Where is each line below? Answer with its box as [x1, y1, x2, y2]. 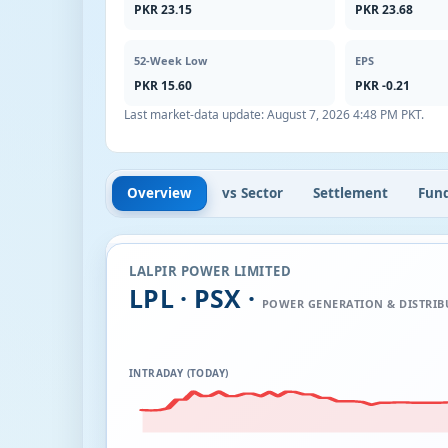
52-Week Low [134, 53, 207, 68]
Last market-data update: [124, 106, 267, 123]
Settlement [313, 183, 388, 202]
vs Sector [222, 183, 283, 202]
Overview [127, 183, 192, 202]
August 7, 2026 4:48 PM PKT [267, 106, 421, 123]
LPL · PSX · [129, 280, 262, 315]
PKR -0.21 [355, 77, 411, 94]
